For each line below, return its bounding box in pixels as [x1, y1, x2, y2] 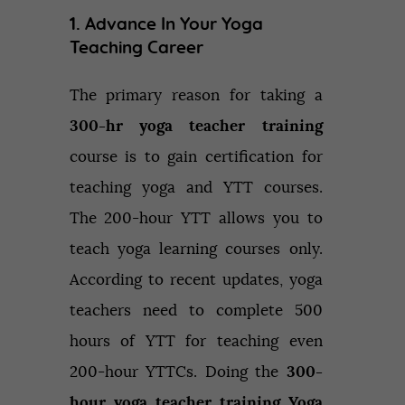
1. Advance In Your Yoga [69, 15, 263, 33]
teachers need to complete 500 [69, 303, 323, 319]
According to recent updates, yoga [69, 272, 323, 288]
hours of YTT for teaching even [69, 334, 323, 350]
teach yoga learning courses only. [69, 241, 323, 258]
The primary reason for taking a [69, 88, 323, 104]
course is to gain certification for [69, 149, 323, 165]
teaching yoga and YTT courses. [69, 180, 323, 196]
